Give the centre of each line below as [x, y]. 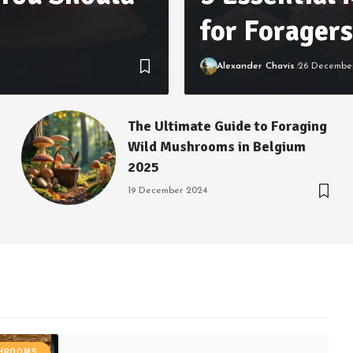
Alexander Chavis [255, 66]
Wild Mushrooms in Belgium [217, 147]
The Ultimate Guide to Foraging [228, 126]
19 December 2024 [168, 191]
